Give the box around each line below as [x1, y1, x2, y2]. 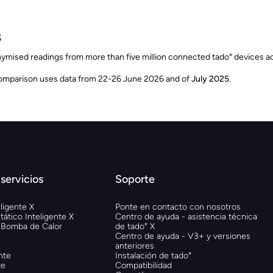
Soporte [115, 172, 155, 186]
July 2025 [191, 73, 229, 84]
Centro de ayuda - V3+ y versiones [115, 230, 250, 241]
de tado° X [115, 221, 155, 232]
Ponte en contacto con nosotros [115, 201, 241, 212]
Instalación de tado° [115, 250, 191, 261]
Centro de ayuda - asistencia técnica [115, 211, 257, 222]
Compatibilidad [115, 260, 172, 271]
